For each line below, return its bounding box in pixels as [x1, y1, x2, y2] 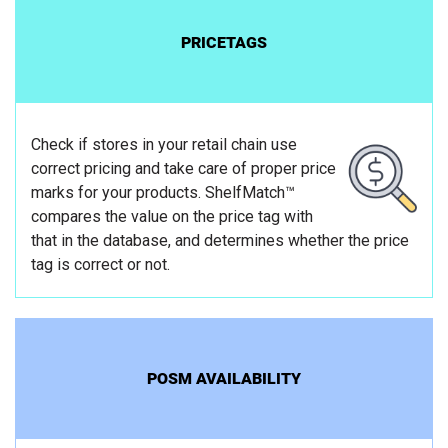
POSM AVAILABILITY [147, 369, 301, 389]
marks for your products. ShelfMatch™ [31, 183, 295, 203]
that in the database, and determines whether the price [31, 231, 409, 251]
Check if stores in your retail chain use [31, 135, 297, 155]
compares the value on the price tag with [31, 207, 313, 227]
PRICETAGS [181, 33, 267, 53]
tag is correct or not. [31, 255, 170, 275]
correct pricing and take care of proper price [31, 159, 336, 179]
